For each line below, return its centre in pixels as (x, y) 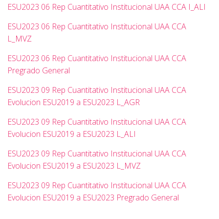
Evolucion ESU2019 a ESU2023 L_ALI (72, 134)
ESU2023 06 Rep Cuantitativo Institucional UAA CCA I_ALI (107, 7)
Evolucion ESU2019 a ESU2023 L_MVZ (74, 166)
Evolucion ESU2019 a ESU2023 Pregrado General (93, 197)
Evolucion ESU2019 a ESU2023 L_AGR (74, 102)
